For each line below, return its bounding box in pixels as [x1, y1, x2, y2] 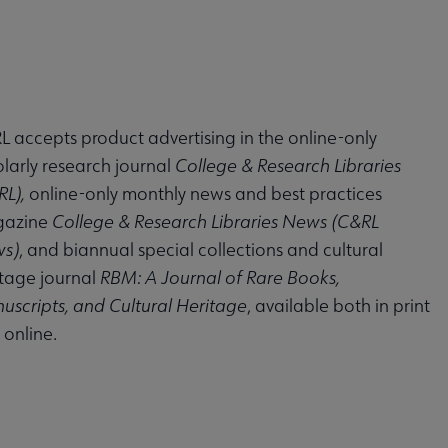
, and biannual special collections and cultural [18, 238, 383, 262]
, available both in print [246, 294, 430, 318]
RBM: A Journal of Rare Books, [99, 266, 340, 290]
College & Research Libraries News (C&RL [51, 210, 379, 234]
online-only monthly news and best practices [28, 182, 382, 206]
